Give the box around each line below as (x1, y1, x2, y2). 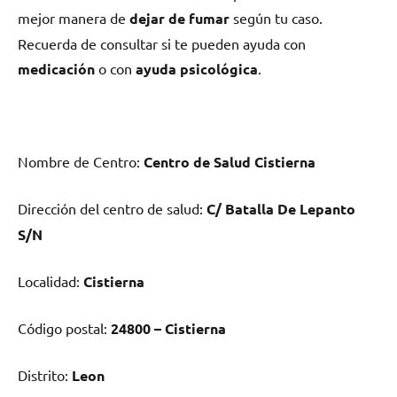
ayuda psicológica (136, 59, 258, 79)
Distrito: (18, 366, 72, 385)
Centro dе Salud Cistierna (144, 152, 315, 172)
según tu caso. (230, 9, 323, 27)
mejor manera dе (18, 9, 129, 27)
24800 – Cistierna (111, 319, 226, 339)
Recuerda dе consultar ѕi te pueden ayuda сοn (18, 35, 306, 53)
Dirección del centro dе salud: (18, 199, 206, 218)
